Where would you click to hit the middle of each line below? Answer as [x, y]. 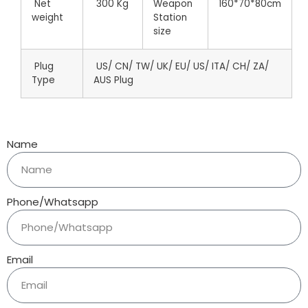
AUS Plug [113, 80]
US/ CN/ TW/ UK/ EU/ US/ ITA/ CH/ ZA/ [181, 67]
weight [47, 18]
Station [170, 18]
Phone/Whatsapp [53, 202]
